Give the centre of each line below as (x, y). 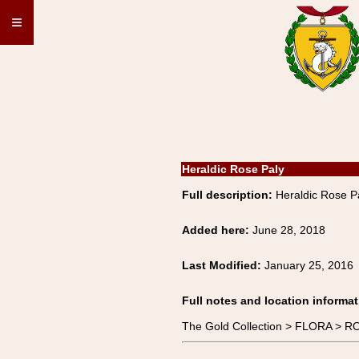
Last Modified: (223, 265)
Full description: (227, 195)
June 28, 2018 (289, 230)
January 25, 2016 (309, 265)
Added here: (217, 230)
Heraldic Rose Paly (233, 169)
